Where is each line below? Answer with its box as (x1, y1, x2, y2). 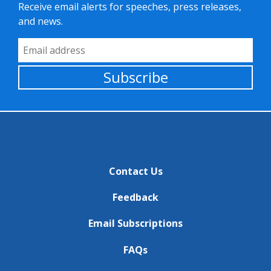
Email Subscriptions (88, 217, 183, 230)
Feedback (113, 191, 158, 204)
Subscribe (103, 67, 168, 87)
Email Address (18, 39, 81, 52)
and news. (18, 15, 63, 28)
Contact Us (108, 165, 163, 178)
